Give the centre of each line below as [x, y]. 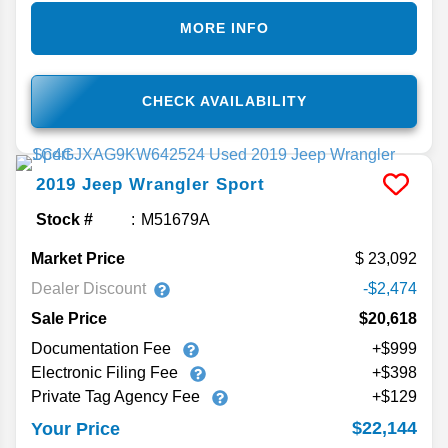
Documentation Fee [103, 349]
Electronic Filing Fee [106, 373]
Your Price [75, 428]
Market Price [78, 259]
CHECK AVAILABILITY [224, 101]
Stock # [64, 220]
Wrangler [169, 185]
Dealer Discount [88, 288]
